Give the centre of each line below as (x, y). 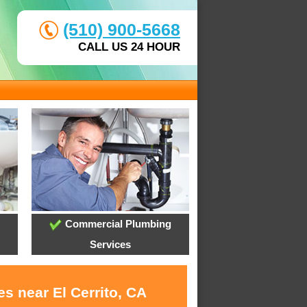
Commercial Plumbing (116, 224)
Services (110, 245)
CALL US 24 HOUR (129, 47)
